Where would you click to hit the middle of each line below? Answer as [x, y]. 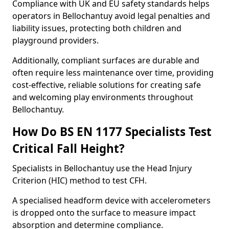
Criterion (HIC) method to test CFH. [79, 180]
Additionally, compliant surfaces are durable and [106, 60]
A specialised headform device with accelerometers [111, 200]
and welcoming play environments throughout [103, 97]
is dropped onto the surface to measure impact [104, 213]
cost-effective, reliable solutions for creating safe [107, 85]
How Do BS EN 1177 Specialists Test [112, 132]
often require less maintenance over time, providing [113, 73]
